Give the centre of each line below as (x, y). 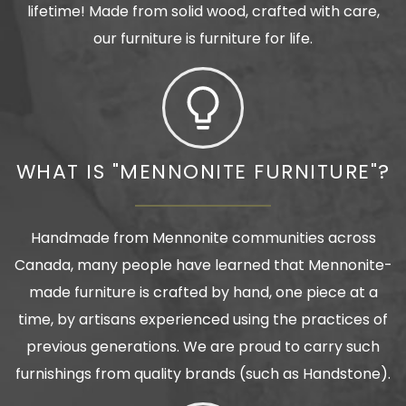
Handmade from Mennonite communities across (203, 238)
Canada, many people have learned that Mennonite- (203, 266)
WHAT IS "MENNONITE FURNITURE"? (203, 172)
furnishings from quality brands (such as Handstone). (203, 374)
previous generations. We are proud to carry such (203, 347)
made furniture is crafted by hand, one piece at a (203, 293)
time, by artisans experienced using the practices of (203, 320)
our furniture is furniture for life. (203, 39)
